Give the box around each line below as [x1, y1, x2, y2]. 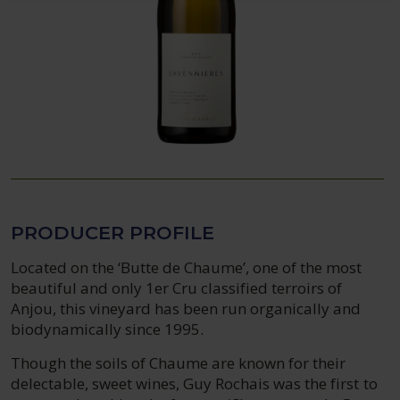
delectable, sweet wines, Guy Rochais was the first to [11, 373, 378, 394]
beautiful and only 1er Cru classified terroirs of [11, 278, 343, 298]
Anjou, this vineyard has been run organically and [11, 298, 362, 319]
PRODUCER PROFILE [11, 221, 214, 244]
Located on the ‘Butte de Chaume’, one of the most [11, 257, 362, 278]
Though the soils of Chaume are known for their [11, 353, 346, 373]
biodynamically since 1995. [11, 319, 204, 339]
